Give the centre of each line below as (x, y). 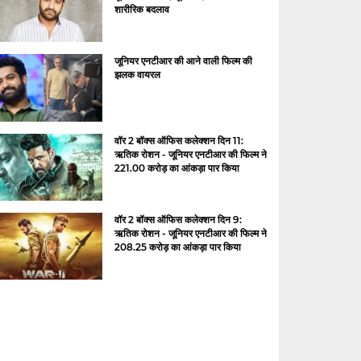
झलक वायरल (137, 75)
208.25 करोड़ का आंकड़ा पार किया (177, 247)
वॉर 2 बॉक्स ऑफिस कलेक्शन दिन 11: (178, 140)
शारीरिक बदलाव (141, 10)
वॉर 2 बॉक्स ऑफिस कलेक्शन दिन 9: (178, 220)
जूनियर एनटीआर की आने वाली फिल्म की (183, 61)
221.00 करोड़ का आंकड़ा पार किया (176, 168)
